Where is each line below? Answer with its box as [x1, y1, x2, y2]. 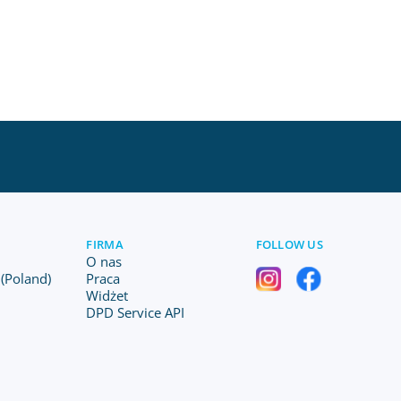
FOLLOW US [255, 236, 323, 252]
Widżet [86, 286, 129, 304]
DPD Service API [86, 303, 185, 321]
